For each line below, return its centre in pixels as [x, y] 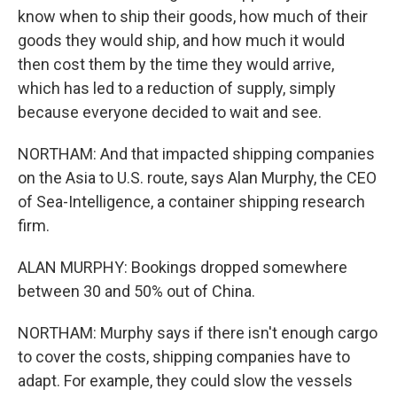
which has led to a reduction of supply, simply [177, 88]
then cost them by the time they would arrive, [176, 64]
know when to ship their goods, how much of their [193, 16]
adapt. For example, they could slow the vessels [185, 381]
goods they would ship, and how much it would [181, 40]
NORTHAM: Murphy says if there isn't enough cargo [198, 333]
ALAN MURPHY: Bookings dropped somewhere [183, 267]
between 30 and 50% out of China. [136, 291]
